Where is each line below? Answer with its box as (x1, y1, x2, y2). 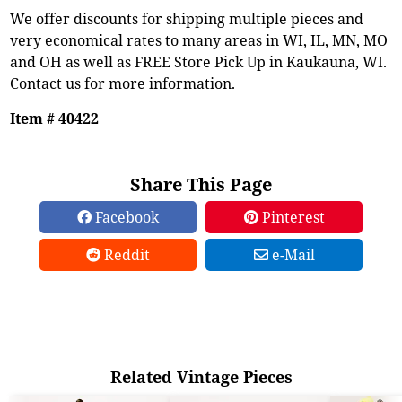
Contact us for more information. (10, 73, 236, 93)
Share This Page (130, 171, 272, 197)
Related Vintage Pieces (109, 365, 293, 388)
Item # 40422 (10, 108, 100, 128)
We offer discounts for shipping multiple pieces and (10, 8, 364, 29)
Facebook (92, 206, 159, 227)
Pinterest (258, 206, 325, 227)
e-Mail (267, 244, 315, 265)
